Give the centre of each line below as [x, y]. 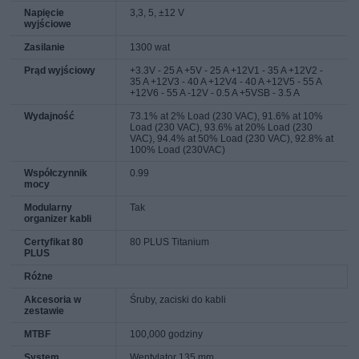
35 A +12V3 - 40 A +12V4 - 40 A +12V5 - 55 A [226, 81]
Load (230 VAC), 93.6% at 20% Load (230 [222, 127]
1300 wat [150, 47]
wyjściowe [48, 24]
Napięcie [44, 12]
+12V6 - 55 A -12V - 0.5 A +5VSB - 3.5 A [215, 93]
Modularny [48, 207]
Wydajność [50, 116]
